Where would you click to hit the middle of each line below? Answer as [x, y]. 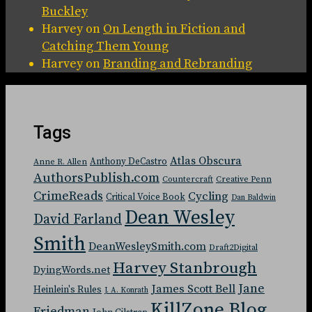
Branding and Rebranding [178, 63]
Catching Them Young [105, 46]
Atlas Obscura [206, 161]
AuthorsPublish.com [96, 178]
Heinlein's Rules [68, 290]
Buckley [65, 11]
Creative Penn [244, 179]
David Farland [78, 219]
